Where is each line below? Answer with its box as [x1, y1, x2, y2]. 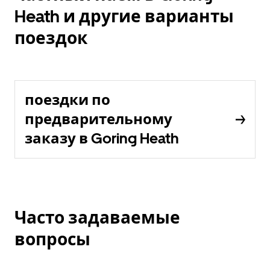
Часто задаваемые [14, 207, 180, 228]
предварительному [25, 110, 172, 128]
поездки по [25, 91, 110, 108]
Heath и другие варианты [14, 6, 234, 27]
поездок [14, 28, 87, 48]
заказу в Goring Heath [25, 130, 179, 147]
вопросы [14, 229, 90, 250]
